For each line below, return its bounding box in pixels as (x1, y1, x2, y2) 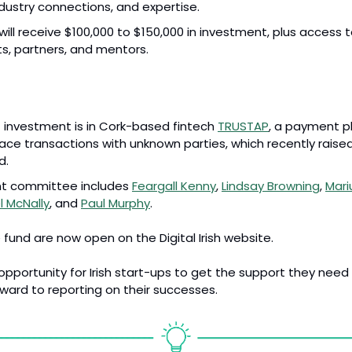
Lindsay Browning (222, 177, 320, 194)
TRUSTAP (218, 117, 269, 134)
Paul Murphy (81, 194, 150, 211)
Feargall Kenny (132, 177, 216, 194)
